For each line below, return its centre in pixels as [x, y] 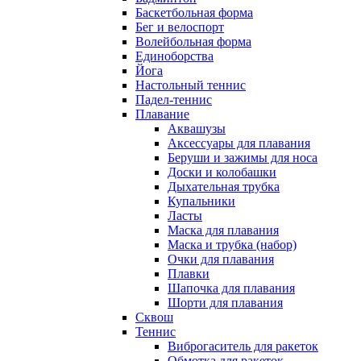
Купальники [201, 201]
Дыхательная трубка [224, 187]
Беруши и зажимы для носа [243, 158]
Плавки [189, 274]
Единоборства [174, 56]
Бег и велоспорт [180, 27]
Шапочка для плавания [231, 288]
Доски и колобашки [222, 172]
